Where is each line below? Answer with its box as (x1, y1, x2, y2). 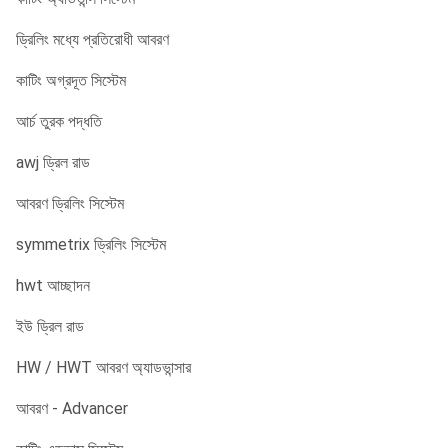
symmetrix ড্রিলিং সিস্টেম (16, 235, 166, 254)
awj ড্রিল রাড (16, 153, 90, 172)
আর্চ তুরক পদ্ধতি (16, 112, 102, 131)
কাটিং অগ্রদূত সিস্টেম (16, 71, 126, 90)
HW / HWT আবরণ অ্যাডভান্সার (16, 358, 191, 377)
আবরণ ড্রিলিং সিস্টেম (16, 194, 124, 213)
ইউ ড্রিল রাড (16, 317, 84, 336)
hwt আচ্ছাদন (16, 276, 90, 295)
